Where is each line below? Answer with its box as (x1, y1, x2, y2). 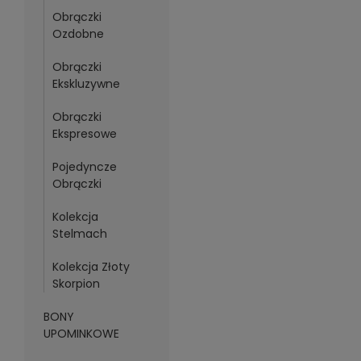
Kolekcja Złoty (52, 259, 130, 275)
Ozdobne (52, 26, 104, 42)
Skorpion (52, 276, 100, 292)
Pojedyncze (52, 159, 117, 175)
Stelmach (52, 226, 107, 242)
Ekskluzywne (52, 76, 120, 92)
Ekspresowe (52, 126, 117, 142)
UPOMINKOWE (43, 326, 119, 342)
